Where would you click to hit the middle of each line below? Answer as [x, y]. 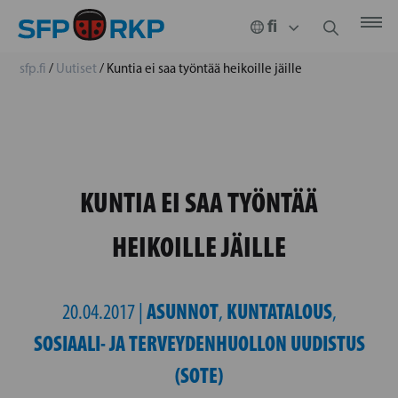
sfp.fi [33, 68]
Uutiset [76, 68]
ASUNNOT [182, 311]
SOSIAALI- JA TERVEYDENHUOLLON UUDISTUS [199, 343]
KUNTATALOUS [279, 311]
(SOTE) [199, 375]
